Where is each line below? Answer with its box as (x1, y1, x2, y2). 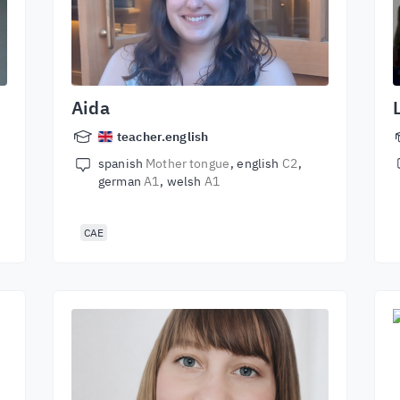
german (98, 173, 144, 189)
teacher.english (117, 129, 209, 145)
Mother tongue (146, 155, 229, 171)
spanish (98, 155, 146, 171)
